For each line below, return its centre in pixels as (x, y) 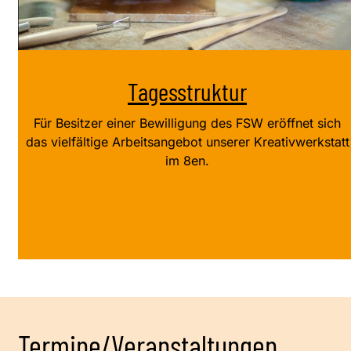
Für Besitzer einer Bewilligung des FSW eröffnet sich (187, 123)
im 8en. (187, 161)
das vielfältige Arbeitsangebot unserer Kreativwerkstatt (187, 142)
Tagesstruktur (187, 91)
